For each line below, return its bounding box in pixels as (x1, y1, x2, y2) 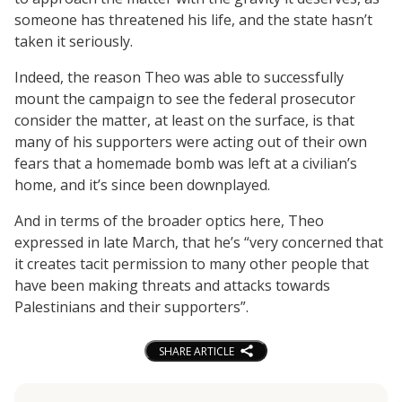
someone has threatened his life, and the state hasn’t (14, 9, 372, 30)
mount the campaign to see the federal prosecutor (14, 88, 355, 109)
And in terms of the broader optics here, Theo (14, 210, 324, 231)
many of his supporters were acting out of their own (14, 131, 367, 152)
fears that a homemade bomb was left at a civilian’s (14, 153, 357, 173)
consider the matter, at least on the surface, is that (14, 109, 354, 130)
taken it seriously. (14, 31, 133, 51)
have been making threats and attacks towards (14, 275, 330, 295)
